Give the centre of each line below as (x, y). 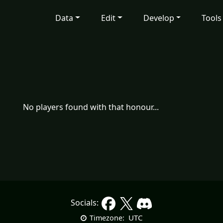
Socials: (86, 203)
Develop (159, 18)
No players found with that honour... (91, 107)
